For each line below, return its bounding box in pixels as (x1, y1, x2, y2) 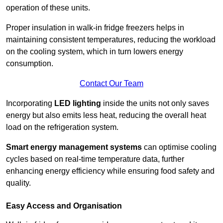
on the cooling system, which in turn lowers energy (6, 47, 183, 56)
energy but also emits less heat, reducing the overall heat (6, 111, 206, 119)
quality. (6, 178, 31, 187)
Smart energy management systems (6, 142, 142, 151)
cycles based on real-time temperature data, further (6, 154, 184, 163)
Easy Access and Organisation (6, 201, 122, 210)
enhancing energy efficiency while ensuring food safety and (6, 166, 215, 175)
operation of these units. (6, 3, 90, 12)
